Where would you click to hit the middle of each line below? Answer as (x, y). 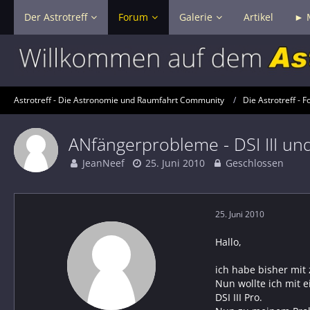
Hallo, (228, 241)
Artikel (258, 17)
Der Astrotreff (56, 17)
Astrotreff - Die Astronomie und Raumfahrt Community (119, 100)
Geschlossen (253, 163)
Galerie (196, 17)
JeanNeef (103, 163)
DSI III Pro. (239, 297)
